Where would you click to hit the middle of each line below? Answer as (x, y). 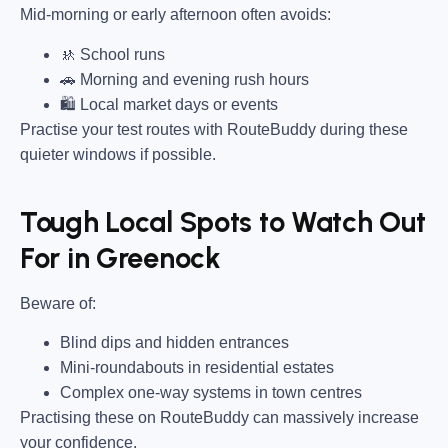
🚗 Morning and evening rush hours (184, 79)
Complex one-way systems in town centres (211, 392)
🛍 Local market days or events (169, 104)
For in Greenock (120, 258)
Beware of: (58, 303)
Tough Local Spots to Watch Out (223, 222)
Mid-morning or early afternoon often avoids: (175, 15)
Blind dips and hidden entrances (174, 342)
